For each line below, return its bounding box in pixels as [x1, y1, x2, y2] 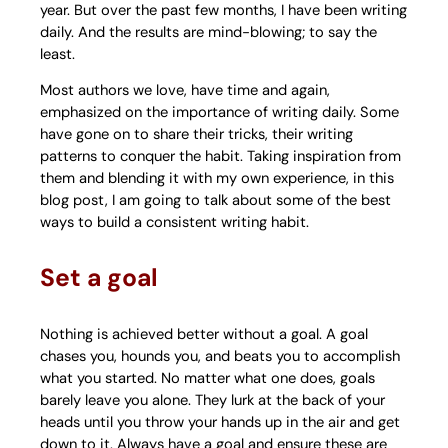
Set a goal [40, 262, 158, 295]
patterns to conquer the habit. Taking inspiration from [40, 146, 401, 167]
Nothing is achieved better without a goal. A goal [40, 323, 368, 344]
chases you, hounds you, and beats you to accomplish [40, 345, 400, 366]
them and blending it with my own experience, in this [40, 168, 394, 189]
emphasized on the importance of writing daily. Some [40, 102, 399, 123]
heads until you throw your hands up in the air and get [40, 411, 400, 432]
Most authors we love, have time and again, [40, 80, 330, 101]
